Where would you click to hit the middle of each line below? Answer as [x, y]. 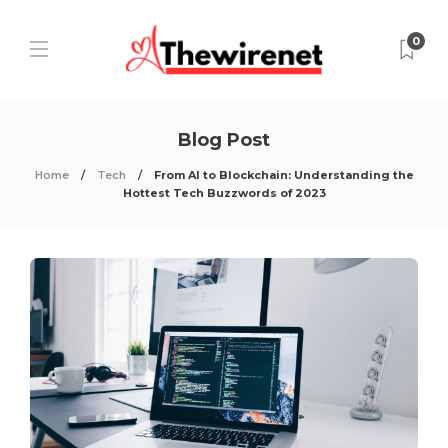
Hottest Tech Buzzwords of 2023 [224, 193]
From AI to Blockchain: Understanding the [283, 175]
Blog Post [224, 140]
